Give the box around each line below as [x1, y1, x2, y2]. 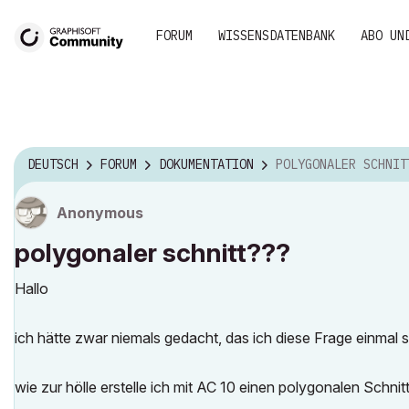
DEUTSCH [27, 156, 79, 173]
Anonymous [57, 204, 143, 222]
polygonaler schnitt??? [15, 237, 290, 268]
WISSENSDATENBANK [218, 27, 335, 44]
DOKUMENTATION [159, 156, 254, 173]
